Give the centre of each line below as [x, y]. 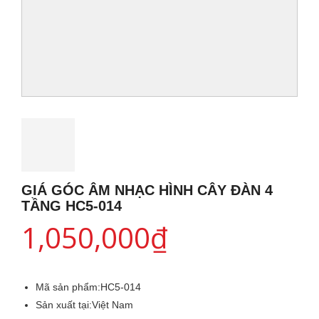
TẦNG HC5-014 [72, 205]
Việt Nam [113, 305]
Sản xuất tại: [64, 305]
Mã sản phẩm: [68, 287]
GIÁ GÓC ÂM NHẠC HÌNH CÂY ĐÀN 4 [147, 190]
